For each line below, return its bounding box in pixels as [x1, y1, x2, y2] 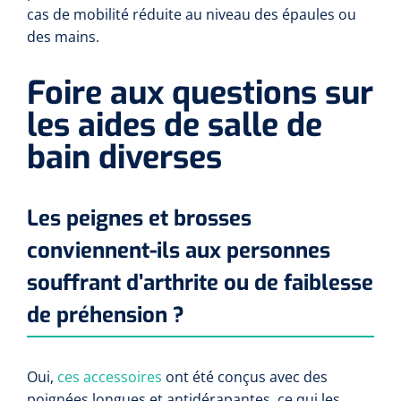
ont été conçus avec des [162, 367, 328, 387]
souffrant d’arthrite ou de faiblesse [27, 269, 373, 297]
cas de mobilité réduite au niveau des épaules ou [27, 4, 356, 24]
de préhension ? [27, 301, 184, 329]
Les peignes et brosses [27, 204, 252, 233]
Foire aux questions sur [27, 72, 373, 115]
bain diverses [27, 136, 222, 179]
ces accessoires [57, 367, 162, 387]
